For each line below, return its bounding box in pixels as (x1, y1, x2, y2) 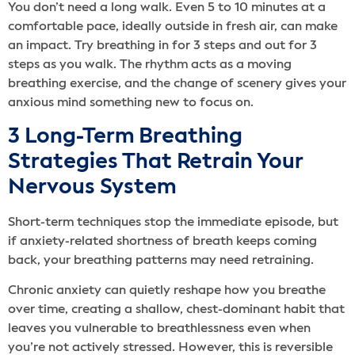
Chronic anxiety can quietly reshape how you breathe (8, 284, 326, 297)
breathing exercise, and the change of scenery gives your (8, 78, 346, 91)
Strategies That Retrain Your (8, 151, 303, 173)
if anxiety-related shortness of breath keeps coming (8, 235, 317, 248)
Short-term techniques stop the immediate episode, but (8, 216, 338, 229)
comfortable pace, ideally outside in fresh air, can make (8, 21, 338, 34)
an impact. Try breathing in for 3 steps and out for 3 (8, 40, 317, 53)
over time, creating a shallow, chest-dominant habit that (8, 303, 345, 316)
